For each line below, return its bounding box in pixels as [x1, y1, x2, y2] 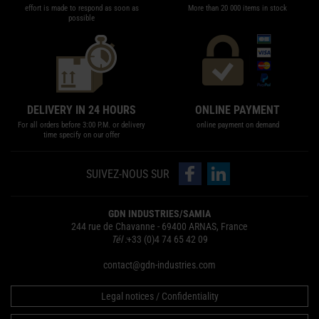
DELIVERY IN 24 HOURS [27, 103, 136, 117]
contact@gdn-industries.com [103, 259, 216, 271]
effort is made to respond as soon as [24, 4, 139, 13]
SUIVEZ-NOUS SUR [85, 167, 169, 182]
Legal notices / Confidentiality [100, 291, 219, 302]
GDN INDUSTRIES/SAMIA [108, 208, 211, 219]
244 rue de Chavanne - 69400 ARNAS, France [71, 221, 248, 232]
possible [68, 14, 95, 23]
